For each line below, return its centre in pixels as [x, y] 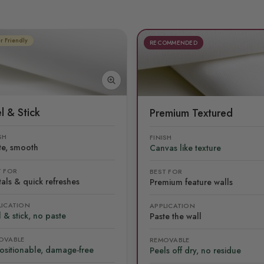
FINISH [161, 137]
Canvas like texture [185, 148]
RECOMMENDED [174, 42]
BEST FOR [166, 171]
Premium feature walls [191, 182]
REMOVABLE [170, 240]
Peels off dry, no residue [195, 250]
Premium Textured [191, 113]
